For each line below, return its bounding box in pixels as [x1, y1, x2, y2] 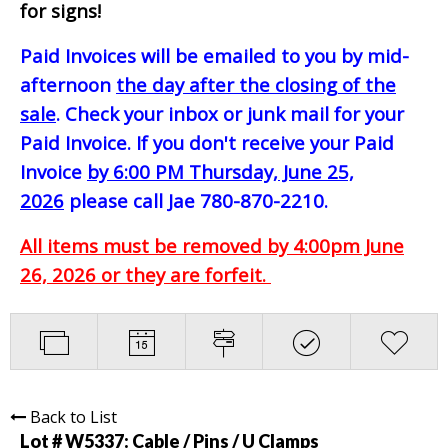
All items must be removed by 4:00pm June [20, 232, 404, 258]
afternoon [20, 71, 116, 97]
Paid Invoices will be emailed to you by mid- [20, 42, 409, 68]
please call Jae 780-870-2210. [64, 187, 328, 213]
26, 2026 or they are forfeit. [20, 261, 271, 287]
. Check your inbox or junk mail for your [56, 100, 404, 126]
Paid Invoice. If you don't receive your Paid [20, 129, 394, 155]
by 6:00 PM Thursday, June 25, [87, 158, 354, 184]
